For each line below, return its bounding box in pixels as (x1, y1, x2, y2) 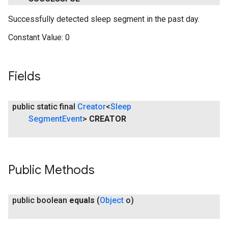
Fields (8, 68, 41, 84)
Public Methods (8, 162, 95, 178)
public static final (12, 101, 77, 111)
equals (69, 195, 95, 205)
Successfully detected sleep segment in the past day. (8, 14, 199, 24)
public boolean (12, 195, 67, 205)
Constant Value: (8, 32, 63, 42)
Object (100, 195, 124, 205)
